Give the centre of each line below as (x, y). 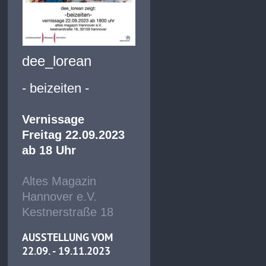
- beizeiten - (56, 88)
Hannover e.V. (60, 196)
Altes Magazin (59, 181)
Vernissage (53, 119)
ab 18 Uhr (49, 150)
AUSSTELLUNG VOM (68, 237)
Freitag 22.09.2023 (74, 134)
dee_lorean (57, 61)
